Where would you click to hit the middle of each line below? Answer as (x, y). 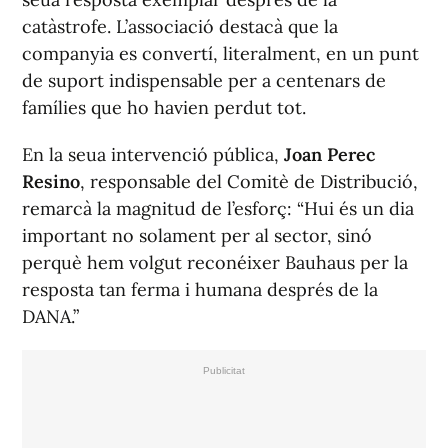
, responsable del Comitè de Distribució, (249, 182)
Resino (51, 182)
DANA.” (50, 317)
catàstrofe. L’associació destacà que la (180, 27)
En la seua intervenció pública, (153, 155)
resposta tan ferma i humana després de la (200, 290)
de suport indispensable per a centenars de (204, 81)
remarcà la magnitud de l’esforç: (159, 209)
